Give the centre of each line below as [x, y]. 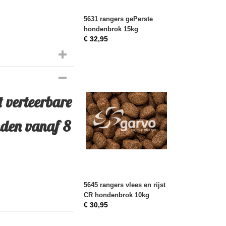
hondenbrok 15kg [111, 29]
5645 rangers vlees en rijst [125, 185]
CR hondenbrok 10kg [117, 195]
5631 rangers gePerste [118, 19]
